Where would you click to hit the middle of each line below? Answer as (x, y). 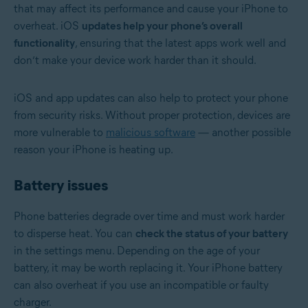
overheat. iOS (48, 25)
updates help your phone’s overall (162, 25)
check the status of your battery (212, 233)
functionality (44, 43)
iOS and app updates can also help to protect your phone (151, 98)
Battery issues (61, 185)
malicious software (151, 132)
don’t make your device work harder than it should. (135, 60)
